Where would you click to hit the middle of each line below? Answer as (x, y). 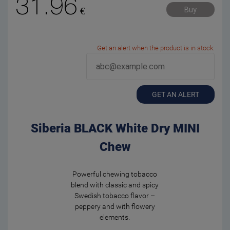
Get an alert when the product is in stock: (156, 48)
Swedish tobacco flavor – (115, 196)
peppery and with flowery (115, 206)
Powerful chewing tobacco (115, 174)
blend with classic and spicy (115, 185)
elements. (115, 217)
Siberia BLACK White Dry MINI (115, 128)
